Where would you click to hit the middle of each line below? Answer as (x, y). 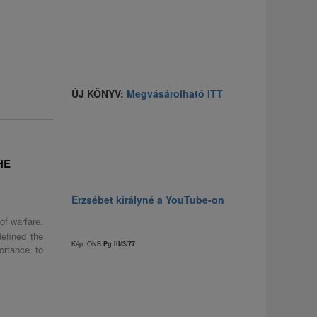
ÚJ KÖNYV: (99, 93)
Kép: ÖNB (87, 244)
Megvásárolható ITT (175, 93)
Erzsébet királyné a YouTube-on (148, 200)
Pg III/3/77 (119, 244)
